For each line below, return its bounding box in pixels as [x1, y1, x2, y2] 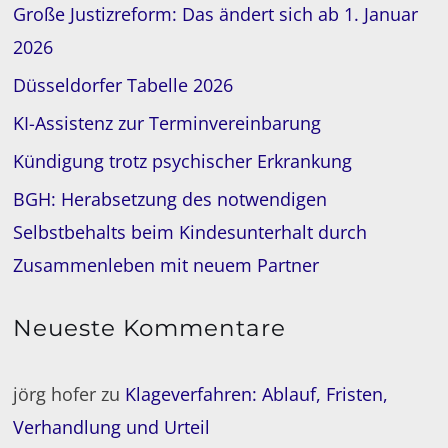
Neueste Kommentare [13, 313, 287, 342]
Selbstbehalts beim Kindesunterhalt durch [13, 219, 368, 244]
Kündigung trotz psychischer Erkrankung [13, 148, 353, 173]
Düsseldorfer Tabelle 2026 [13, 72, 234, 97]
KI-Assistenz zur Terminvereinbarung [13, 110, 322, 135]
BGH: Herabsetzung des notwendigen [13, 186, 328, 211]
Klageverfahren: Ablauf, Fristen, [125, 381, 389, 406]
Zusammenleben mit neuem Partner [13, 252, 320, 277]
